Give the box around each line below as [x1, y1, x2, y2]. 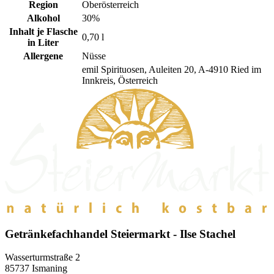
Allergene [23, 51, 63, 62]
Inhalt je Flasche [9, 26, 78, 37]
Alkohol [26, 13, 60, 24]
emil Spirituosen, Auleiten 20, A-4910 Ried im [82, 64, 261, 75]
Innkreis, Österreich [82, 75, 158, 86]
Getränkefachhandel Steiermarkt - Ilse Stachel [5, 227, 235, 240]
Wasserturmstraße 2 [5, 252, 80, 263]
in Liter [28, 37, 59, 48]
